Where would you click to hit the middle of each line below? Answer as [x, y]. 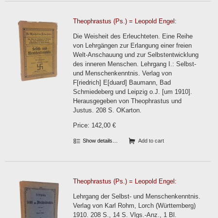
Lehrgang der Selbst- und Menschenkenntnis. [137, 196]
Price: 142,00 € [94, 125]
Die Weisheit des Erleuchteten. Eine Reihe [133, 36]
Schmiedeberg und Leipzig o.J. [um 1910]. [133, 92]
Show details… [100, 141]
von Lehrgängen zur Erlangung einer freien [132, 45]
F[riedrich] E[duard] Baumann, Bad [122, 82]
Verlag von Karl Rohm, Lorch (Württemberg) [134, 206]
